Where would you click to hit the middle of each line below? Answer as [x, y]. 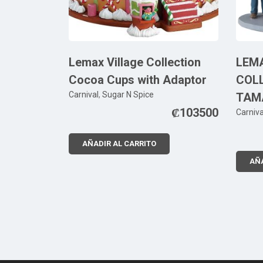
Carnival [84, 95]
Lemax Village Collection [135, 63]
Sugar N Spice [128, 95]
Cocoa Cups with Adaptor [138, 80]
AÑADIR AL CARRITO [119, 144]
